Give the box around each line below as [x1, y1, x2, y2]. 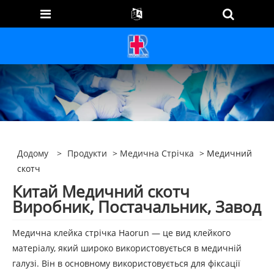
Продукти [67, 147, 108, 160]
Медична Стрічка [120, 147, 194, 160]
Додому [17, 147, 49, 160]
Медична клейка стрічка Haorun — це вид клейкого [12, 226, 231, 239]
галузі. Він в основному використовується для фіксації [12, 257, 240, 269]
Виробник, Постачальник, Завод [12, 195, 261, 218]
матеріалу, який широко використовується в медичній [12, 242, 242, 254]
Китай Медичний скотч [12, 180, 190, 202]
